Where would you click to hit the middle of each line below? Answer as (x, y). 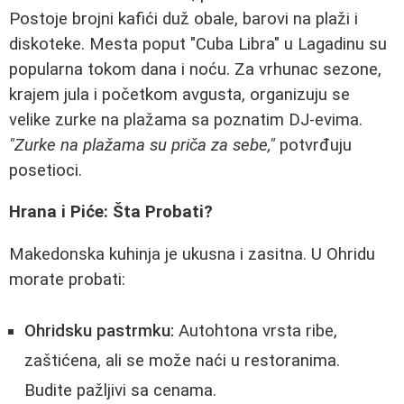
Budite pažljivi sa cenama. (120, 390)
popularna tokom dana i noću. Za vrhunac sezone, (195, 69)
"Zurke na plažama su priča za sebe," (142, 145)
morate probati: (67, 279)
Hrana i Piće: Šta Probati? (111, 212)
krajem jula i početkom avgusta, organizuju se (179, 94)
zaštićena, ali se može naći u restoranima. (182, 360)
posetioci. (46, 170)
